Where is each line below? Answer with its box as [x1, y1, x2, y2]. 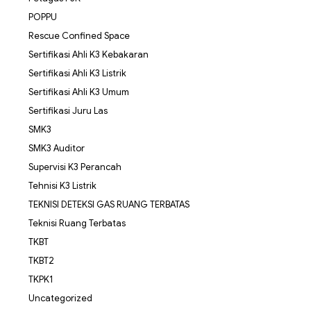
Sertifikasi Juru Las [28, 105, 108, 117]
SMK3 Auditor [28, 142, 85, 155]
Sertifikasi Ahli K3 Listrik [28, 67, 126, 80]
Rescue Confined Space [28, 30, 130, 42]
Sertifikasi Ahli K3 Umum [28, 86, 129, 99]
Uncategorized [28, 292, 92, 305]
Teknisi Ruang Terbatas [28, 217, 126, 230]
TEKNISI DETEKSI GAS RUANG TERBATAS [28, 199, 190, 211]
